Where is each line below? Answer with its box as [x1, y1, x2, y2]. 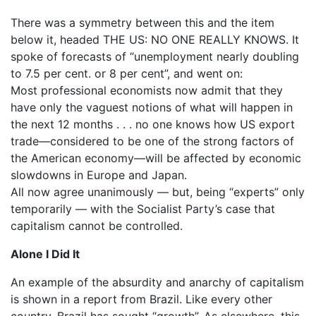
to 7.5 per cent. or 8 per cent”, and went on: [11, 66, 243, 80]
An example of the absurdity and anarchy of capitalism [11, 274, 304, 289]
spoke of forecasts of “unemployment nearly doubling [11, 49, 299, 63]
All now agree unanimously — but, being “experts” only [11, 184, 305, 199]
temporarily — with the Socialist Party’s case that [11, 201, 275, 216]
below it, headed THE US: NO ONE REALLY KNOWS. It [11, 32, 299, 47]
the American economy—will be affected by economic [11, 150, 301, 165]
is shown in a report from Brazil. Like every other [11, 291, 272, 306]
